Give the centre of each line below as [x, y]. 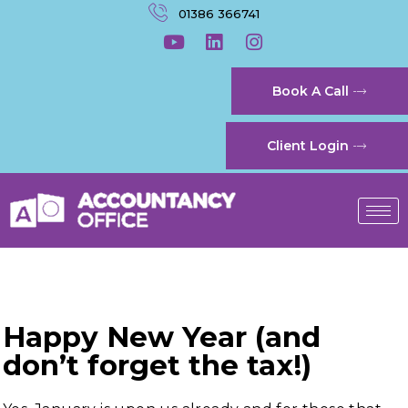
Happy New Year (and [162, 337]
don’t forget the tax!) [157, 365]
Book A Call [310, 91]
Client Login [307, 146]
